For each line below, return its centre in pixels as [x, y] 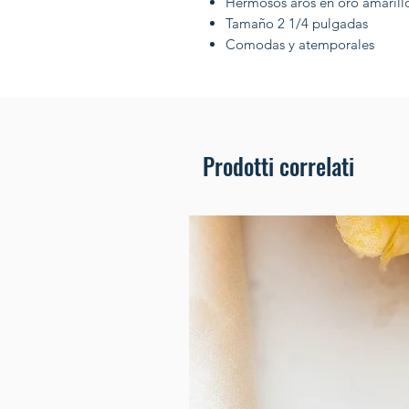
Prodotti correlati [278, 165]
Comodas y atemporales [300, 44]
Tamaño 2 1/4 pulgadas [297, 23]
